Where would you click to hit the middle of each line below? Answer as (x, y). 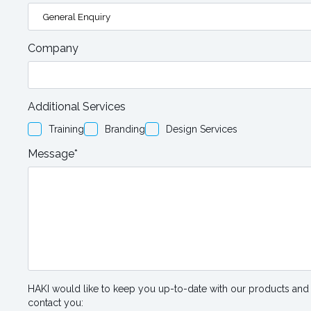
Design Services (202, 129)
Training (66, 129)
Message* (53, 154)
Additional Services (77, 107)
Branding (125, 129)
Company (53, 48)
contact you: (56, 303)
